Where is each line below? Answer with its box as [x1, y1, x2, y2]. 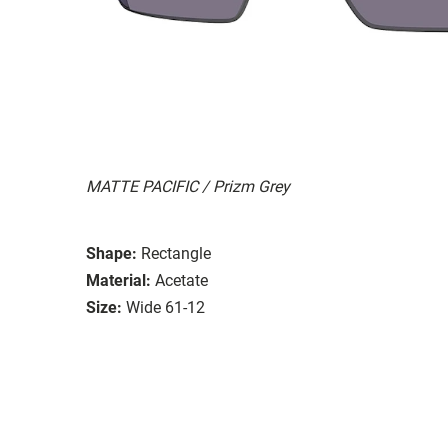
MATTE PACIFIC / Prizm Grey [86, 176, 290, 196]
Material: [86, 270, 151, 290]
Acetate [155, 270, 208, 290]
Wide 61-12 [126, 297, 205, 317]
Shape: [86, 243, 137, 263]
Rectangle [141, 243, 211, 263]
